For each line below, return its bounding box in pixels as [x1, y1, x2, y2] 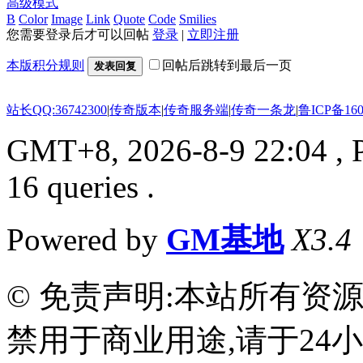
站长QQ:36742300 [6, 102, 107, 117]
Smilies [179, 11, 216, 26]
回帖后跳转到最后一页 [162, 58, 292, 72]
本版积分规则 [6, 58, 84, 72]
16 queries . [6, 169, 155, 204]
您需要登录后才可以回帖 [6, 27, 152, 41]
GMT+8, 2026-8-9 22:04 [6, 132, 327, 168]
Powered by [6, 221, 166, 257]
